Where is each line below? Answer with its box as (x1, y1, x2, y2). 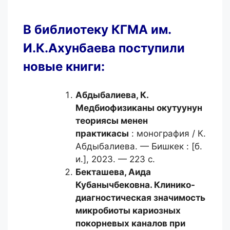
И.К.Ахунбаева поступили (23, 40, 185, 55)
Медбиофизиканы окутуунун (75, 103, 202, 113)
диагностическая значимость (75, 193, 205, 203)
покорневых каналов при (75, 218, 185, 228)
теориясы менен (75, 116, 148, 126)
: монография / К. (129, 128, 206, 139)
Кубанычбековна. (75, 180, 154, 190)
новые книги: (23, 59, 105, 74)
